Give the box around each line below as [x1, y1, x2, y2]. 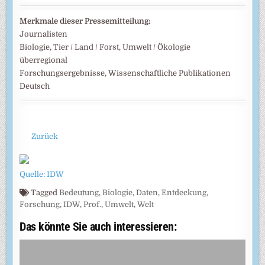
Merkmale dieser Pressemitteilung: [20, 16, 151, 25]
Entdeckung [161, 188, 207, 198]
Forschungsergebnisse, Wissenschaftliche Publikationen [20, 68, 231, 77]
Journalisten [20, 29, 68, 38]
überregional [20, 55, 68, 64]
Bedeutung [59, 188, 99, 198]
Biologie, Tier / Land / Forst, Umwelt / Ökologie [20, 42, 191, 51]
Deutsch [20, 81, 50, 91]
